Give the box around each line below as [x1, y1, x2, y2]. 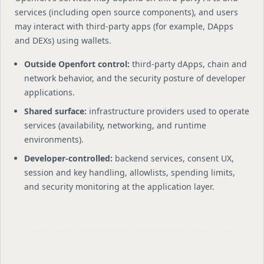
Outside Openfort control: [24, 58, 130, 70]
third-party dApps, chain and [130, 58, 247, 70]
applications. [24, 87, 75, 98]
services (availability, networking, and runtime [24, 120, 206, 131]
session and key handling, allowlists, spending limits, [24, 167, 235, 178]
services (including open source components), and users [15, 6, 238, 18]
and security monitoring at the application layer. [24, 181, 214, 192]
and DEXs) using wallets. [15, 35, 111, 46]
